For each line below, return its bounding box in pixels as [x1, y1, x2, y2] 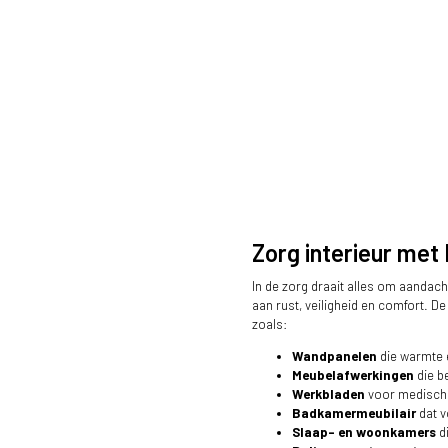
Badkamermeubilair [292, 405, 419, 422]
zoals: [252, 316, 287, 333]
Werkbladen [292, 386, 365, 403]
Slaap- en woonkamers [292, 424, 436, 441]
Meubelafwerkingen [292, 367, 414, 384]
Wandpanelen [292, 348, 377, 365]
